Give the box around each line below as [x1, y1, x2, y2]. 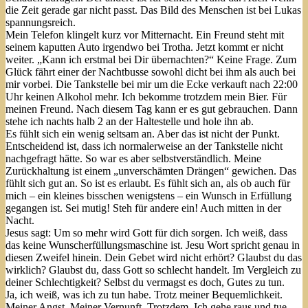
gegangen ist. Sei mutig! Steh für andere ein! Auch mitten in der [5, 201, 281, 214]
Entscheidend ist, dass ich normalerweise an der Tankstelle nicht [5, 140, 283, 152]
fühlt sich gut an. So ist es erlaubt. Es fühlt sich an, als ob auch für [5, 177, 290, 189]
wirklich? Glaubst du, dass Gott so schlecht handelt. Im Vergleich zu [5, 263, 301, 276]
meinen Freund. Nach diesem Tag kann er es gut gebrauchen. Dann [5, 102, 298, 115]
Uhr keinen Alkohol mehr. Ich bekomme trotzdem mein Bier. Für [5, 90, 287, 102]
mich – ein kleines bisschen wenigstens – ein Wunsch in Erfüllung [5, 189, 291, 201]
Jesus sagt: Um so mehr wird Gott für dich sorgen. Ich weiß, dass [5, 226, 287, 239]
